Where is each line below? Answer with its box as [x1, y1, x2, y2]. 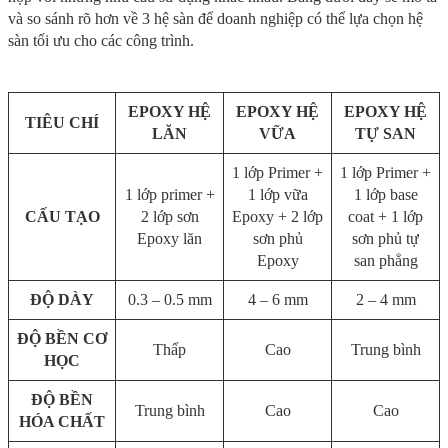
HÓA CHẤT [19, 413, 105, 431]
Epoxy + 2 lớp [232, 208, 323, 226]
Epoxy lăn [137, 230, 202, 248]
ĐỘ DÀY [30, 291, 94, 309]
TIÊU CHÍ [25, 114, 99, 132]
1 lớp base [353, 186, 418, 204]
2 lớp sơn [140, 208, 199, 226]
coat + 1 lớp [348, 208, 423, 226]
